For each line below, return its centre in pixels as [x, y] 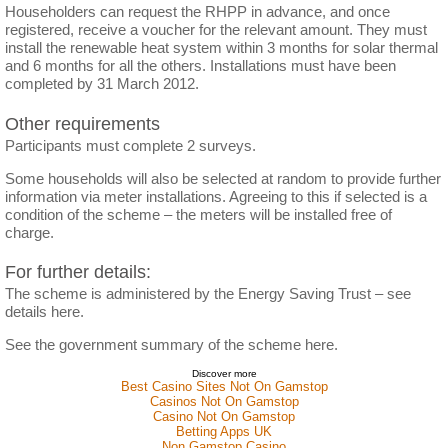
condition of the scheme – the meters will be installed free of [198, 214]
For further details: [78, 272]
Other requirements [82, 123]
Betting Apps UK [224, 431]
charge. [29, 232]
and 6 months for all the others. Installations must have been [200, 66]
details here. [44, 311]
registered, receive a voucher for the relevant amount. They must [216, 30]
